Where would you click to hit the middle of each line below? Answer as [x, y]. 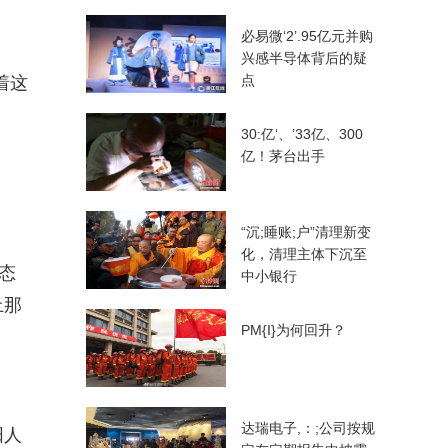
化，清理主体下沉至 [304, 254]
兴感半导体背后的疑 [304, 58]
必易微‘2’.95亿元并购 [307, 36]
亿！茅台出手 [283, 156]
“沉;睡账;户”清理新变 [306, 232]
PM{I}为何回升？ [293, 330]
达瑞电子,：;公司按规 [308, 428]
